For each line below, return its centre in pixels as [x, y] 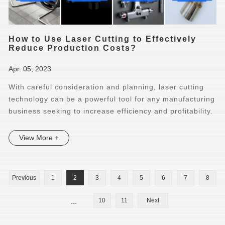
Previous [24, 178]
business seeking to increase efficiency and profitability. [111, 111]
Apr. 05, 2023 [30, 69]
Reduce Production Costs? [73, 48]
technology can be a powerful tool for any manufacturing [112, 99]
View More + [39, 137]
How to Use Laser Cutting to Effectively [103, 39]
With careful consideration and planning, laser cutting [106, 87]
